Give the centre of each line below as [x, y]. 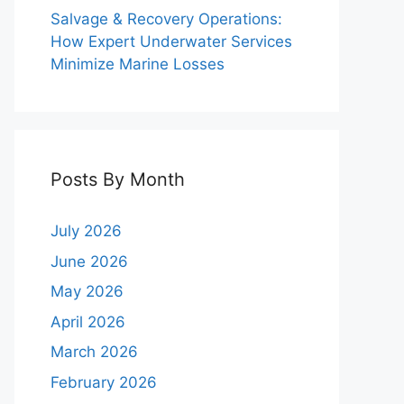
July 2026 [86, 231]
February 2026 [104, 382]
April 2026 [88, 321]
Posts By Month [118, 180]
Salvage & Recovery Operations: [166, 19]
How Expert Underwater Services [171, 42]
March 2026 [94, 352]
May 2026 [87, 292]
